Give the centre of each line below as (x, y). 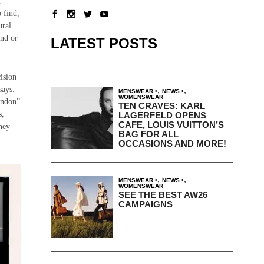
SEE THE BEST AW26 (163, 194)
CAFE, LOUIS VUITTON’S (171, 124)
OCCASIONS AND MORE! (172, 143)
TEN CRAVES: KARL (161, 105)
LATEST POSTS (104, 43)
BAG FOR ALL (148, 134)
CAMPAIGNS (145, 204)
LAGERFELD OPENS (162, 115)
